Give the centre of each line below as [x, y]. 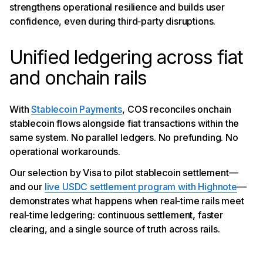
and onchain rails [78, 78]
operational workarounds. [65, 152]
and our [27, 187]
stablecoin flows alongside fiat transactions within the [124, 124]
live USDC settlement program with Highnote [141, 187]
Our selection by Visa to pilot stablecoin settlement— [124, 173]
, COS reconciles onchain [177, 109]
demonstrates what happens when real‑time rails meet [127, 201]
